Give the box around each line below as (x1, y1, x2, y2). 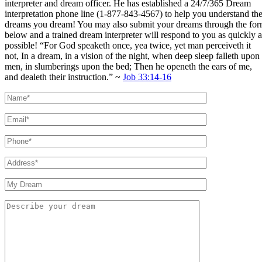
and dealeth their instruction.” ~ (5, 71, 123, 82)
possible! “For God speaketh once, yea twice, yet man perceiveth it (5, 40, 251, 50)
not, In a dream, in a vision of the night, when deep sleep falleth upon (5, 50, 260, 61)
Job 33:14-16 (123, 71, 171, 82)
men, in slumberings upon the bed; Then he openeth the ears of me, (5, 61, 252, 71)
